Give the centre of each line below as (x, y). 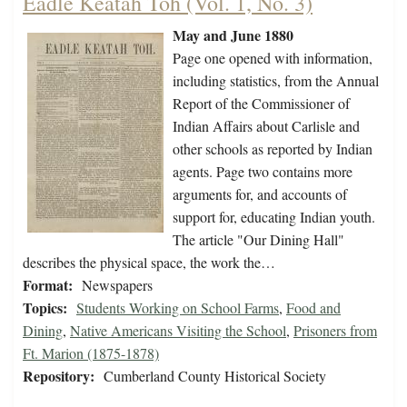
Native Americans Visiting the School (178, 331)
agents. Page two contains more (263, 172)
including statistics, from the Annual (276, 81)
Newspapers (117, 285)
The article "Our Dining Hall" (258, 240)
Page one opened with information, (273, 58)
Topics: (45, 308)
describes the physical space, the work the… (149, 263)
